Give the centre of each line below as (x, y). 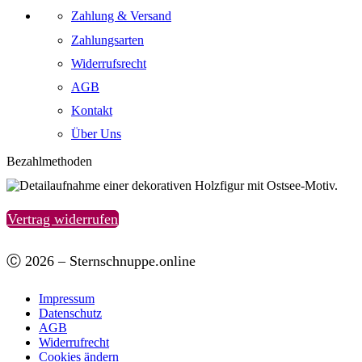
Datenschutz (70, 313)
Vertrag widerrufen (63, 219)
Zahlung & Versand (121, 16)
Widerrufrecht (74, 342)
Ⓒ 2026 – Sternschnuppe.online (101, 261)
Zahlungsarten (107, 40)
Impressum (67, 298)
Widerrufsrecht (109, 63)
